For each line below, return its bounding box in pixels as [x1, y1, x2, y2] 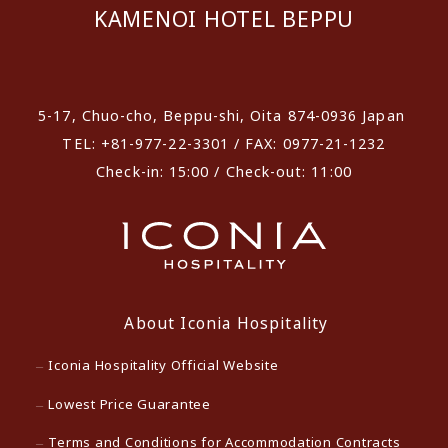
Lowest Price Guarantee [48, 394, 211, 413]
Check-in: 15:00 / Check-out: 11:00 [96, 162, 352, 181]
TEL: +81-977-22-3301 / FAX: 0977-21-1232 [62, 134, 386, 153]
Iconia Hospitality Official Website [48, 356, 279, 375]
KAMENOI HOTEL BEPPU [93, 3, 355, 33]
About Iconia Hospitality [124, 311, 329, 334]
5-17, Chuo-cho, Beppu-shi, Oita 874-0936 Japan [38, 106, 410, 125]
